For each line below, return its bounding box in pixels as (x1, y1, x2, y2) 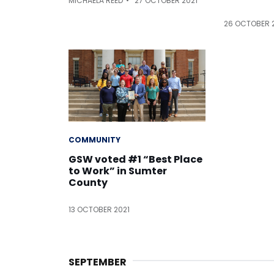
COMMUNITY (68, 134, 120, 145)
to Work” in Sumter (68, 163, 167, 178)
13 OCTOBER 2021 (68, 204, 130, 215)
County (68, 175, 108, 190)
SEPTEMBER (68, 254, 127, 269)
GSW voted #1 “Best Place (68, 152, 202, 166)
